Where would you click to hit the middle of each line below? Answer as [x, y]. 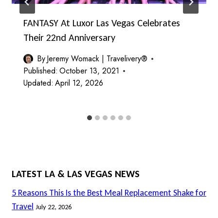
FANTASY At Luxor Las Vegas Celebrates [102, 23]
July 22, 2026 [54, 207]
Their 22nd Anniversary [69, 37]
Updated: [38, 83]
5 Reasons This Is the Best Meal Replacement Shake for [109, 193]
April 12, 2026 [79, 83]
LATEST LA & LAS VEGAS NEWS [76, 174]
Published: [41, 71]
